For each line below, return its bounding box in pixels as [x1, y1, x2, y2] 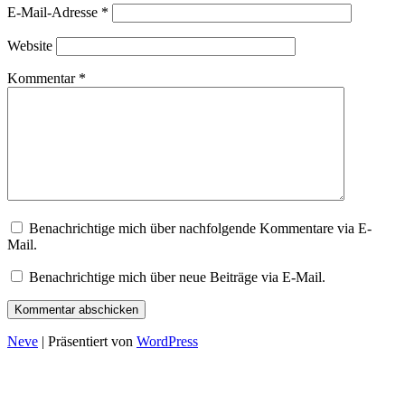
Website [7, 38, 52, 54]
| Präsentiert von [38, 334, 137, 350]
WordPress [137, 334, 198, 350]
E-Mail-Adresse [7, 5, 101, 21]
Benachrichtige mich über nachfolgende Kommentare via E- [29, 221, 372, 237]
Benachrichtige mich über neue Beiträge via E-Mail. [29, 269, 325, 286]
